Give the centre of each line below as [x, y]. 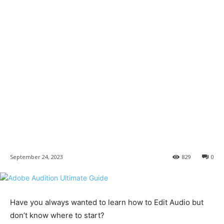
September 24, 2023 [36, 157]
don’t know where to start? [57, 215]
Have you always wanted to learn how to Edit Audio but [107, 202]
